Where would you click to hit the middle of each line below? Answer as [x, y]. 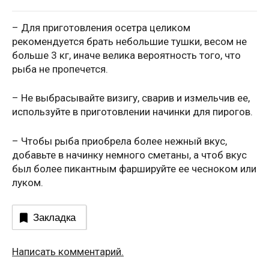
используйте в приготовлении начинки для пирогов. [132, 112]
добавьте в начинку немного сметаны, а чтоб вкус [129, 155]
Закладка [54, 217]
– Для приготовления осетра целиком [101, 27]
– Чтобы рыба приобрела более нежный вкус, [119, 141]
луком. [28, 182]
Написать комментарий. [68, 252]
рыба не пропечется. [60, 69]
